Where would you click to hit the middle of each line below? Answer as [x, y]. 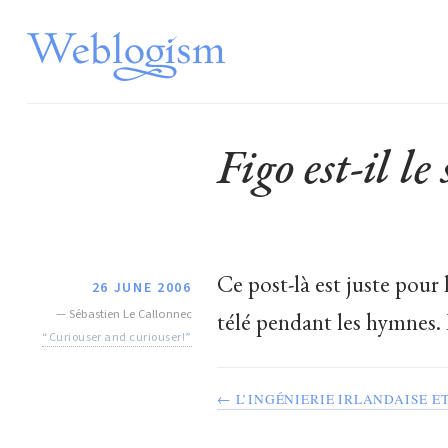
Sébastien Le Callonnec [130, 313]
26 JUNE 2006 [141, 287]
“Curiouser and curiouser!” [117, 336]
